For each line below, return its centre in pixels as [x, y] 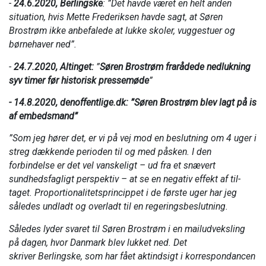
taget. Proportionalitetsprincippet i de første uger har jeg [123, 193]
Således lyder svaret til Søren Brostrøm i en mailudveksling [127, 229]
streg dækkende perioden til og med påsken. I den [110, 152]
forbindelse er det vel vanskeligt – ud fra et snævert [112, 166]
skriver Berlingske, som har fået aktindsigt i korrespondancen [132, 256]
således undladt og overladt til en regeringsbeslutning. [118, 207]
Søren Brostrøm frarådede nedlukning [175, 66]
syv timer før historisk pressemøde [79, 80]
